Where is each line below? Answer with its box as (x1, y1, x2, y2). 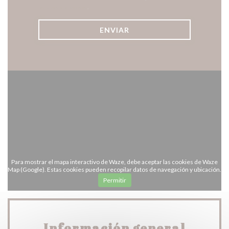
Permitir (103, 176, 126, 184)
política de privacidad (38, 4, 87, 10)
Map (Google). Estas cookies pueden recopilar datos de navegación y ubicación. (8, 166, 221, 173)
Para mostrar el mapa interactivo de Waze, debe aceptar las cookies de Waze (11, 158, 218, 166)
